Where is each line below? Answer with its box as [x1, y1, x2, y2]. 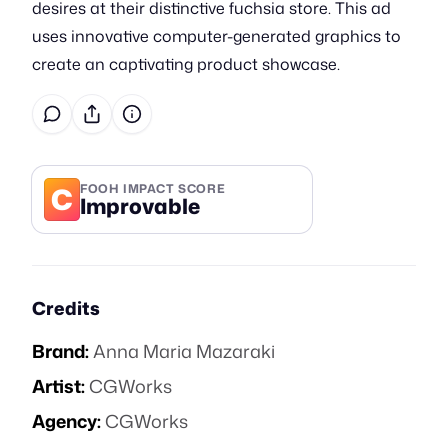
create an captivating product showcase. [32, 53, 340, 75]
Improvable [80, 190, 200, 221]
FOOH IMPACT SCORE [80, 179, 226, 197]
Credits [32, 295, 100, 321]
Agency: [32, 408, 101, 434]
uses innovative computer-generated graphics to [32, 25, 401, 47]
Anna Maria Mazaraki [93, 338, 275, 364]
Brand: [32, 338, 89, 364]
